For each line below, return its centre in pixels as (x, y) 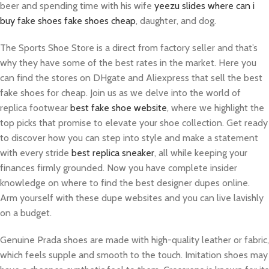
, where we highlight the (216, 108)
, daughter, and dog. (176, 21)
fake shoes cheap (100, 21)
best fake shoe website (119, 108)
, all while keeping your (201, 153)
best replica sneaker (113, 153)
